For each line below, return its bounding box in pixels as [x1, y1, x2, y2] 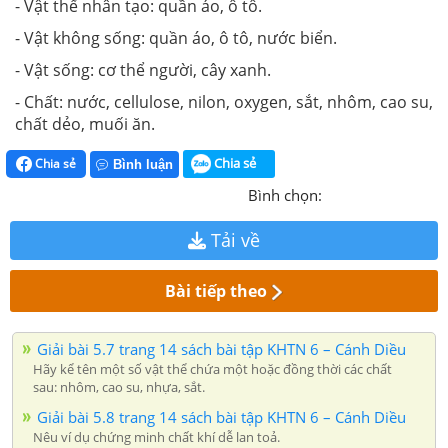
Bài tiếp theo [165, 280, 268, 303]
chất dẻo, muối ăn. [15, 112, 155, 135]
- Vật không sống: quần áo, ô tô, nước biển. [15, 26, 337, 49]
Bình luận [113, 157, 173, 173]
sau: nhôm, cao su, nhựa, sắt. [33, 378, 205, 397]
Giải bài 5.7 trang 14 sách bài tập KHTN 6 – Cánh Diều [37, 339, 406, 360]
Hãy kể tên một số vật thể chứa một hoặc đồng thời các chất [33, 360, 392, 379]
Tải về [206, 228, 260, 253]
